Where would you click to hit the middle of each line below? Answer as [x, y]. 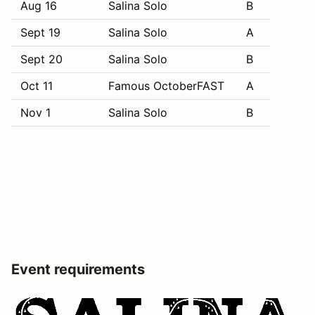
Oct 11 [35, 85]
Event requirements [78, 269]
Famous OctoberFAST [166, 85]
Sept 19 [39, 32]
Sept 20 [40, 59]
